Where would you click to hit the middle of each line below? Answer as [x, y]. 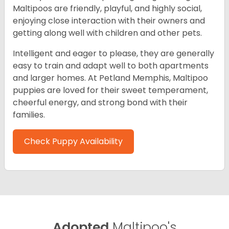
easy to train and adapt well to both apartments [111, 65]
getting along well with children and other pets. [107, 33]
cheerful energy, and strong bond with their [100, 102]
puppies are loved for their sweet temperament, [110, 90]
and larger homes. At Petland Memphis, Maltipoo [110, 78]
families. [29, 114]
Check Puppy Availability [73, 141]
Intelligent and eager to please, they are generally [113, 53]
